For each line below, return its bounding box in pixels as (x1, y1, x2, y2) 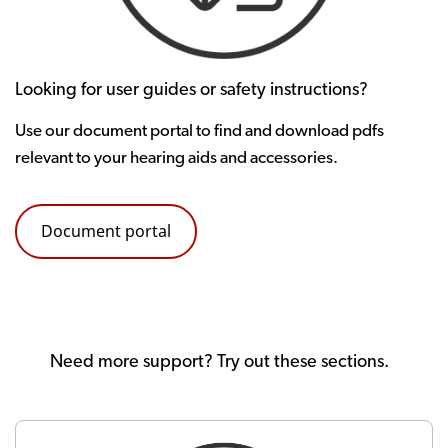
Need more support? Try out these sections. (50, 352, 389, 372)
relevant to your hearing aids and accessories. (15, 149, 338, 167)
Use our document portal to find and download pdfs (15, 122, 384, 140)
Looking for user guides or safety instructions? (15, 80, 368, 100)
